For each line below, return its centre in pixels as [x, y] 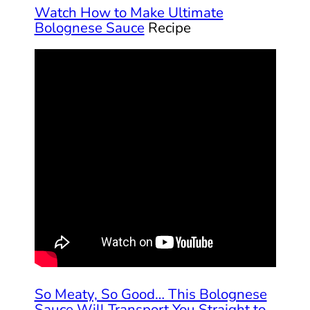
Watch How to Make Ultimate [129, 12]
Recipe [167, 27]
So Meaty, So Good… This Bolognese [151, 294]
